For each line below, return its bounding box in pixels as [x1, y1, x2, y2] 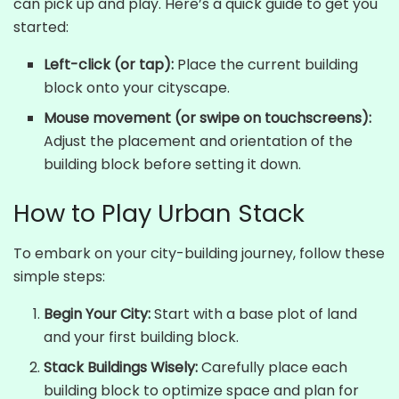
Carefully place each [198, 356, 348, 378]
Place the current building [174, 54, 359, 76]
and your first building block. [44, 326, 240, 347]
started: [13, 17, 69, 38]
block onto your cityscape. [44, 77, 231, 99]
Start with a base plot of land [151, 303, 358, 324]
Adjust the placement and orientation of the [44, 131, 354, 152]
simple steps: [13, 265, 105, 287]
